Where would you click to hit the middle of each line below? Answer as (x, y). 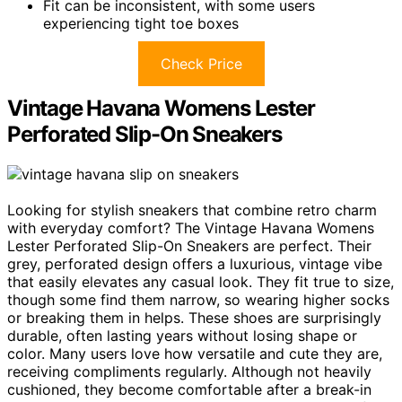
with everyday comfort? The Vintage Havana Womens (191, 228)
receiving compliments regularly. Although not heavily (189, 372)
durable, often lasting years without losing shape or (182, 336)
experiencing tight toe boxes (141, 24)
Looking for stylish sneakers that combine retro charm (192, 210)
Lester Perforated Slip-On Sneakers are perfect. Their (189, 246)
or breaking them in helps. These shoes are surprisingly (194, 318)
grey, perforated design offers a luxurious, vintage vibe (195, 264)
